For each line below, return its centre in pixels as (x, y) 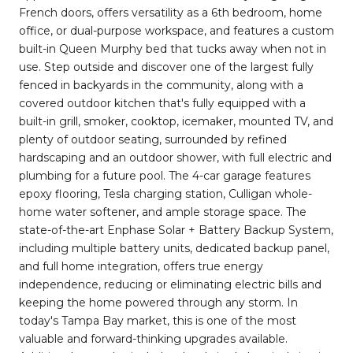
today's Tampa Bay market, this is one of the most (158, 320)
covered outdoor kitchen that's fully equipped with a (162, 103)
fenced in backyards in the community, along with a (161, 85)
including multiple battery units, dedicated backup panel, (174, 248)
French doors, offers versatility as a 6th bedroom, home (171, 12)
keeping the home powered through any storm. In (158, 302)
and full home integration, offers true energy (141, 266)
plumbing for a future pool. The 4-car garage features (165, 175)
